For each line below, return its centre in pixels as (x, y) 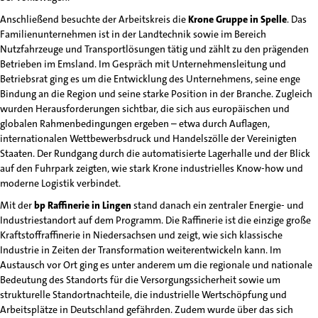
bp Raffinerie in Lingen (83, 205)
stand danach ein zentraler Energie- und (218, 205)
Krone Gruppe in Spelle (237, 19)
